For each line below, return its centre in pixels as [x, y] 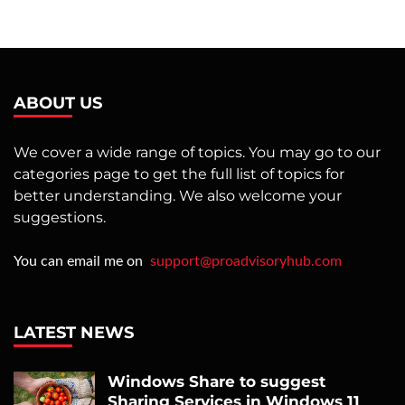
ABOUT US [58, 104]
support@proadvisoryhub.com [246, 262]
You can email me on [82, 262]
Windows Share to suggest [217, 382]
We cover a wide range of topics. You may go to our [197, 153]
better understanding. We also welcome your [178, 196]
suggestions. [60, 218]
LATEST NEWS [74, 333]
